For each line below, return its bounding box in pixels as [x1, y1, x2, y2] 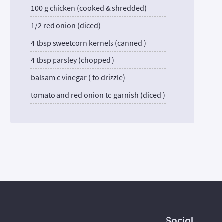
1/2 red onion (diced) [31, 20, 101, 30]
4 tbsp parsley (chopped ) [31, 55, 115, 65]
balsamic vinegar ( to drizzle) [31, 72, 126, 82]
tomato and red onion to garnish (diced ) [31, 89, 166, 100]
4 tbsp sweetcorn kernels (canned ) [31, 37, 147, 48]
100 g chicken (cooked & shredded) [31, 2, 147, 13]
